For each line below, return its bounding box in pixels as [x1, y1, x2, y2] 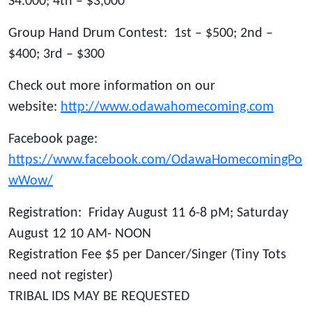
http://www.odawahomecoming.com [61, 100, 274, 115]
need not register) [8, 269, 113, 283]
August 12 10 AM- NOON [8, 227, 151, 242]
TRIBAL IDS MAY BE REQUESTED [8, 290, 189, 304]
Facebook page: [8, 132, 101, 147]
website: [8, 100, 61, 115]
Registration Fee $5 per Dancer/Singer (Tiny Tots [8, 248, 286, 263]
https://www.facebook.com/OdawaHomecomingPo [8, 153, 302, 168]
